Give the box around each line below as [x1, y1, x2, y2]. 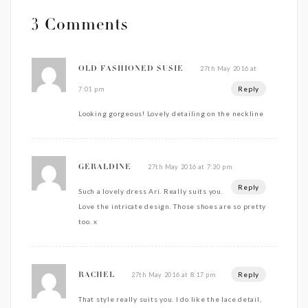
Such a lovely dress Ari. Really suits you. [78, 186, 223, 195]
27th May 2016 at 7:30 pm [147, 162, 232, 170]
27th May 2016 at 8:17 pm [131, 270, 216, 278]
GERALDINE [78, 163, 131, 171]
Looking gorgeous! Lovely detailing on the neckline [78, 109, 264, 118]
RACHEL [78, 271, 115, 279]
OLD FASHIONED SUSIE [78, 65, 184, 73]
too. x [78, 217, 98, 225]
